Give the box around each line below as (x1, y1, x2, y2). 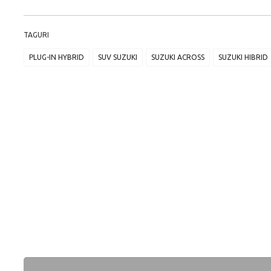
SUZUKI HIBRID (218, 53, 268, 61)
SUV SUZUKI (97, 53, 137, 61)
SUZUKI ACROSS (151, 53, 204, 61)
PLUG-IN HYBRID (28, 53, 84, 61)
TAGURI (23, 31, 49, 39)
